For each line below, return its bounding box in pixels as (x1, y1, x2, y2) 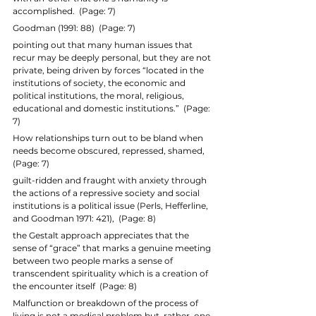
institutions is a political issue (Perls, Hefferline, (13, 200, 210, 211)
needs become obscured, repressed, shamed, (13, 145, 209, 156)
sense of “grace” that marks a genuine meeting (13, 242, 213, 253)
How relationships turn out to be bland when (13, 132, 205, 143)
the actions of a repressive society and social (13, 187, 202, 198)
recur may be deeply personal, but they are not (13, 51, 213, 63)
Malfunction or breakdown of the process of (13, 297, 200, 308)
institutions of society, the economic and (13, 77, 188, 88)
